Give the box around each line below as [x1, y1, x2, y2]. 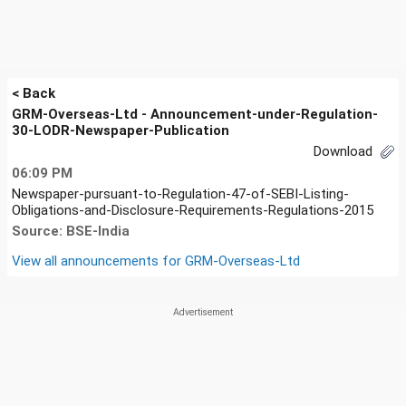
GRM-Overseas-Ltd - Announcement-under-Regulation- [12, 106, 378, 122]
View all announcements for [12, 252, 185, 269]
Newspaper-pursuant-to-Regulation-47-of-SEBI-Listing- [12, 185, 349, 202]
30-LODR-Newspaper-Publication [12, 122, 229, 139]
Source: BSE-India [12, 222, 130, 239]
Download [314, 143, 376, 159]
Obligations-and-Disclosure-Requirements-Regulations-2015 [12, 201, 373, 218]
